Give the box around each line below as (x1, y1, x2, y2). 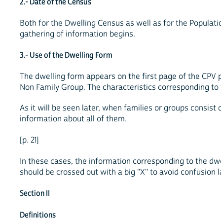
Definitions (20, 210, 56, 220)
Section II (20, 188, 50, 198)
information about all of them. (20, 114, 127, 124)
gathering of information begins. (20, 29, 135, 39)
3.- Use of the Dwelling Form (20, 50, 112, 60)
